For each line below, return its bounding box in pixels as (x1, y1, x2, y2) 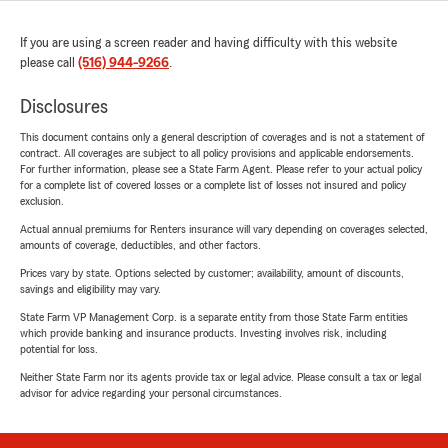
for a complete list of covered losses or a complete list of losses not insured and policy (20, 179, 406, 192)
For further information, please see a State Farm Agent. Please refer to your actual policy (20, 163, 422, 176)
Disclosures (20, 97, 108, 118)
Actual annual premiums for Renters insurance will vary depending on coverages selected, (20, 223, 428, 236)
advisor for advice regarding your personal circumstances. (20, 387, 282, 400)
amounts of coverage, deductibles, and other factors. (20, 239, 261, 252)
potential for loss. (20, 343, 98, 356)
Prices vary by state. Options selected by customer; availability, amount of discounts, (20, 267, 404, 280)
